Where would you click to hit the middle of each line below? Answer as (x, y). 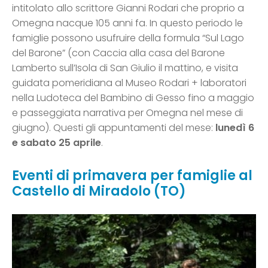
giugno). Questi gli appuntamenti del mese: (114, 128)
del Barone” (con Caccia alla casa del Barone (118, 53)
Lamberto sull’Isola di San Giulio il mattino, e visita (125, 68)
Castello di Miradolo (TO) (99, 191)
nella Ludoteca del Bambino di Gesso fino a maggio (133, 98)
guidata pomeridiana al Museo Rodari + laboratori (129, 83)
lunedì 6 (235, 128)
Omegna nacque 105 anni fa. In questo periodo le (127, 23)
